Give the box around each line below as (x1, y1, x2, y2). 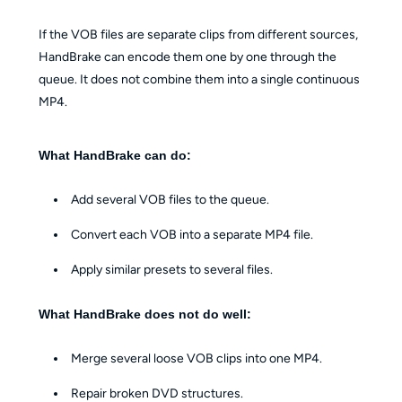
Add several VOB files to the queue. (71, 192, 270, 208)
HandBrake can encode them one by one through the (38, 48, 336, 65)
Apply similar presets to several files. (71, 262, 274, 278)
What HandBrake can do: (38, 147, 191, 162)
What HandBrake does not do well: (38, 306, 251, 321)
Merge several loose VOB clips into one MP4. (71, 351, 323, 367)
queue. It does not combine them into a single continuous (38, 71, 360, 87)
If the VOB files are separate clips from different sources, (38, 26, 358, 42)
